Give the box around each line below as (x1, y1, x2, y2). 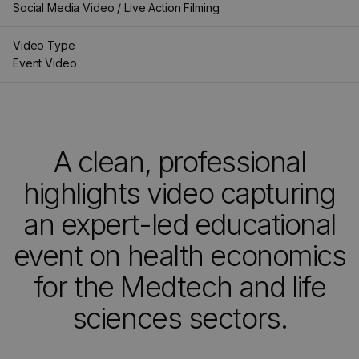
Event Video (13, 56, 77, 70)
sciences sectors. (71, 301, 288, 336)
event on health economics (13, 238, 346, 273)
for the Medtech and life (33, 269, 326, 305)
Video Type (13, 38, 75, 52)
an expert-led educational (23, 207, 336, 242)
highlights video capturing (23, 175, 336, 211)
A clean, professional (53, 144, 306, 179)
